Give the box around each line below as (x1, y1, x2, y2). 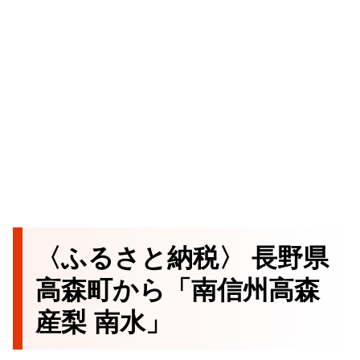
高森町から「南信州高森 (35, 269, 320, 307)
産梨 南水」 (35, 301, 171, 339)
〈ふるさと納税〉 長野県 (35, 237, 329, 275)
